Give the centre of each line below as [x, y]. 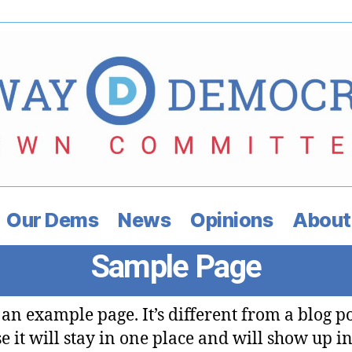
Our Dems [53, 220]
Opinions [232, 220]
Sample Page [176, 266]
